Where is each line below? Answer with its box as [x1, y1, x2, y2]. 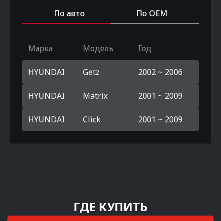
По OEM [136, 8, 167, 19]
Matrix [83, 90, 108, 101]
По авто [54, 8, 85, 19]
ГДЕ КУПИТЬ [74, 198, 147, 215]
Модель [83, 43, 114, 54]
